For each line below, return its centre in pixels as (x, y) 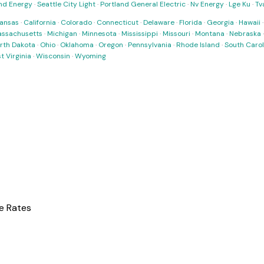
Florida (191, 22)
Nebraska (245, 34)
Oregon (111, 45)
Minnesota (99, 34)
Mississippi (140, 34)
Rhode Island (198, 45)
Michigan (62, 34)
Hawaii (250, 22)
